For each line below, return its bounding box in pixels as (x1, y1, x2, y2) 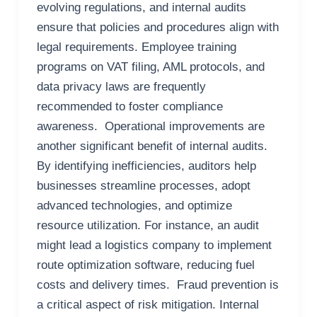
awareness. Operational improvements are (36, 120, 265, 134)
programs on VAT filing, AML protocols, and (36, 60, 265, 74)
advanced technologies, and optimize (36, 199, 232, 213)
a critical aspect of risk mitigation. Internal (36, 298, 259, 312)
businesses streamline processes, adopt (36, 179, 250, 193)
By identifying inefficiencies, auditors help (36, 159, 256, 173)
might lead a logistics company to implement (36, 238, 272, 253)
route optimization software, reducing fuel (36, 258, 255, 272)
